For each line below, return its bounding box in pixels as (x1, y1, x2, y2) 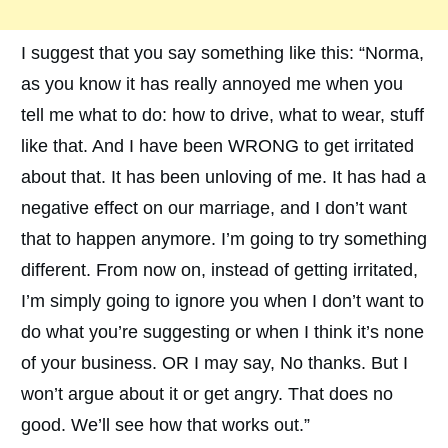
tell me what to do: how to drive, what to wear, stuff (21, 104, 424, 125)
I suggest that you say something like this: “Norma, (21, 42, 424, 63)
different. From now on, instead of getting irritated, (21, 259, 418, 280)
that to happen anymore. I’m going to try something (21, 228, 427, 249)
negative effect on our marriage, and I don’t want (21, 197, 407, 218)
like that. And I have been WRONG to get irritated (21, 135, 414, 156)
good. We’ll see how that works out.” (21, 414, 310, 435)
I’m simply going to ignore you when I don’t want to (21, 290, 424, 311)
